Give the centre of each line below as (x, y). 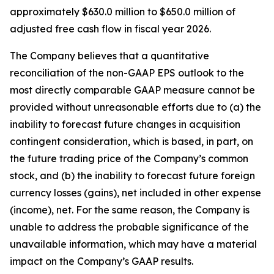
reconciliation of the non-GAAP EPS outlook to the (127, 73)
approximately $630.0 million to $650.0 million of (123, 12)
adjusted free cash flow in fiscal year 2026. (110, 29)
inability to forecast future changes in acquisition (125, 124)
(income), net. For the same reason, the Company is (130, 210)
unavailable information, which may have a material (133, 244)
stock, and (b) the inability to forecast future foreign (132, 176)
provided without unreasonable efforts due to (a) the (135, 107)
